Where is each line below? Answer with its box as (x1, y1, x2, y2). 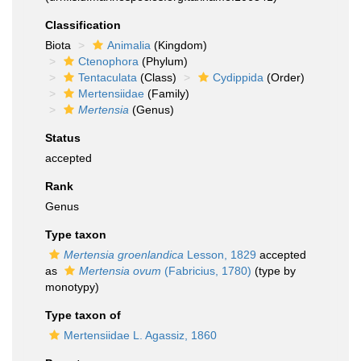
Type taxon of (45, 309, 121, 322)
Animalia (107, 39, 151, 52)
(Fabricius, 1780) (161, 264, 251, 277)
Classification (45, 19, 121, 31)
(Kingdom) (151, 39, 207, 52)
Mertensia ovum (79, 264, 161, 277)
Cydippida (213, 71, 263, 84)
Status (45, 131, 81, 144)
